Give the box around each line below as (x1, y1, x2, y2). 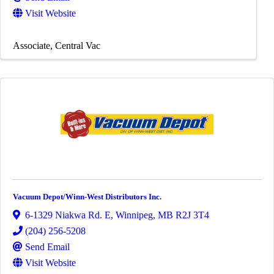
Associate (13, 40, 50, 51)
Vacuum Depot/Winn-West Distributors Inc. (13, 191, 161, 201)
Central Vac (55, 40, 100, 51)
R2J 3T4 (176, 209, 209, 220)
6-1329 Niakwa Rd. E (25, 209, 111, 220)
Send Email (25, 241, 70, 252)
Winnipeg (116, 209, 153, 220)
